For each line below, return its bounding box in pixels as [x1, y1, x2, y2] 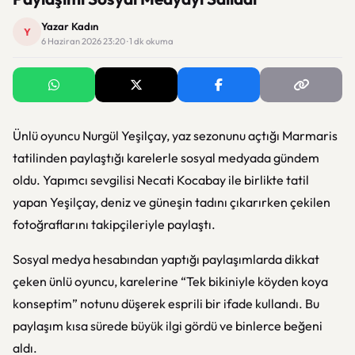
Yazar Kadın [41, 20, 98, 32]
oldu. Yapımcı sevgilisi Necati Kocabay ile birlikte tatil [13, 172, 309, 188]
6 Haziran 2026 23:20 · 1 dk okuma [41, 36, 174, 47]
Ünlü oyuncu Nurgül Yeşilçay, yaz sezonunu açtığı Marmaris [13, 128, 338, 143]
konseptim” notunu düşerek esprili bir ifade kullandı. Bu [13, 296, 319, 311]
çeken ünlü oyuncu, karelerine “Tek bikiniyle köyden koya [13, 273, 328, 289]
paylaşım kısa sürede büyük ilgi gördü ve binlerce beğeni [13, 318, 323, 334]
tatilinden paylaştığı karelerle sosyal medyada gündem [13, 150, 319, 166]
